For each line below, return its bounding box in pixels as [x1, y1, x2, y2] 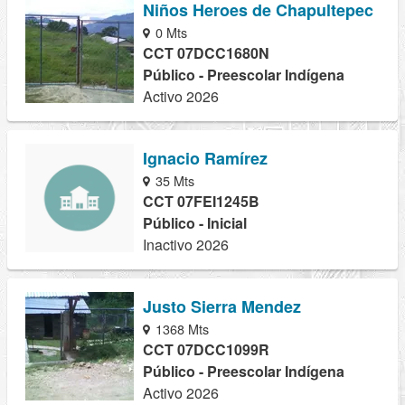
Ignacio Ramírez [143, 146, 268, 170]
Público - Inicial [143, 212, 247, 233]
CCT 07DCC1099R [143, 338, 269, 360]
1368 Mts [152, 318, 210, 338]
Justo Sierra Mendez [143, 294, 301, 318]
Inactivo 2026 [143, 233, 229, 255]
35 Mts [152, 170, 195, 190]
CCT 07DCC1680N [143, 42, 269, 63]
